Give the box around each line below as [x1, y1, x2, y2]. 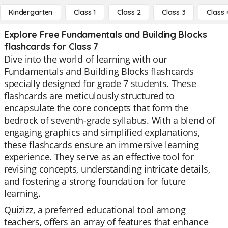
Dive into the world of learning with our [4, 53, 167, 65]
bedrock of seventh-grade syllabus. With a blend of [4, 114, 215, 126]
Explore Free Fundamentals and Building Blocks [4, 28, 207, 40]
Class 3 [162, 8, 186, 17]
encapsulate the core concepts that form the [4, 102, 188, 114]
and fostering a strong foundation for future [4, 175, 186, 187]
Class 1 [74, 8, 96, 17]
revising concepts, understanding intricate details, [4, 163, 210, 175]
